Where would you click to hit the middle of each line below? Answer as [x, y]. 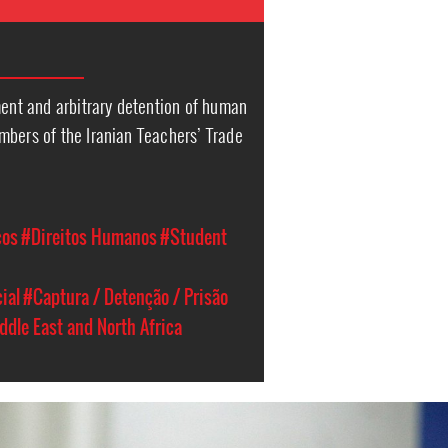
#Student [194, 237]
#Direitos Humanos [89, 237]
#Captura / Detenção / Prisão [126, 297]
